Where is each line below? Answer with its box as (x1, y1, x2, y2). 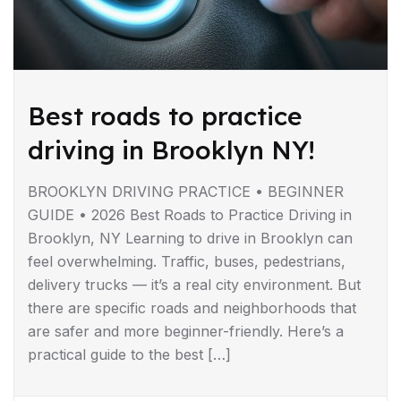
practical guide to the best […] (28, 345, 231, 363)
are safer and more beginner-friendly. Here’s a (28, 321, 344, 340)
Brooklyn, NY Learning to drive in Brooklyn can (28, 228, 353, 247)
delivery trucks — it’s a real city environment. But (28, 275, 361, 294)
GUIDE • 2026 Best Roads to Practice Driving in (28, 205, 352, 224)
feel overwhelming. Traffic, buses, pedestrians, (28, 252, 346, 270)
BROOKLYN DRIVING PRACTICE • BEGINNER (28, 182, 344, 200)
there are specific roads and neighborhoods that (28, 298, 356, 317)
